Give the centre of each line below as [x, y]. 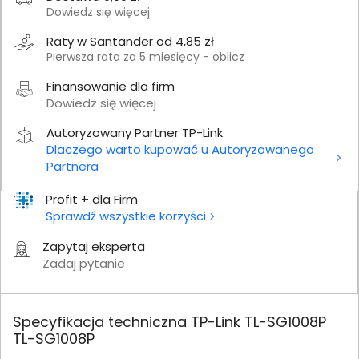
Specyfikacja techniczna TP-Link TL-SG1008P [169, 321]
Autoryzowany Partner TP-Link [135, 132]
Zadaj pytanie [84, 263]
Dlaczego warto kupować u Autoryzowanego [180, 149]
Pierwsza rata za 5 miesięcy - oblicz [145, 56]
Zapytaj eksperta [94, 246]
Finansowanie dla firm [111, 86]
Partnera [73, 166]
